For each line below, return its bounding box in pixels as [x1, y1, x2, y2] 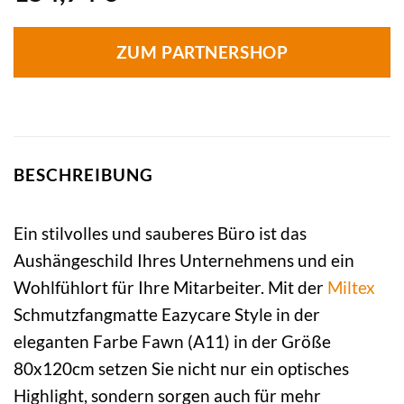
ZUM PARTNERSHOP [115, 42, 289, 63]
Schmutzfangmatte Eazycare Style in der [14, 303, 320, 325]
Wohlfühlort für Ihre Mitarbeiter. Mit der [14, 276, 327, 298]
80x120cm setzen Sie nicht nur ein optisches [14, 357, 349, 379]
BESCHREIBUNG [14, 164, 153, 186]
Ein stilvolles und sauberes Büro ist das [14, 222, 307, 243]
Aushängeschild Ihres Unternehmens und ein [14, 249, 354, 271]
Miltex [327, 276, 375, 298]
